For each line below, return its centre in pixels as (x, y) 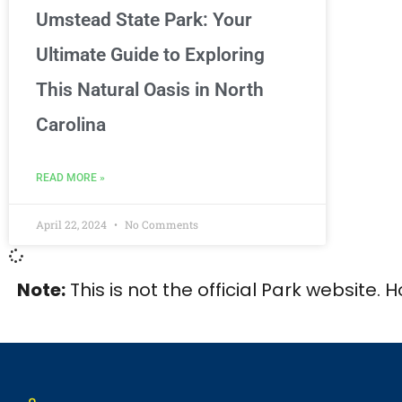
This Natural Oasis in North (150, 89)
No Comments (160, 224)
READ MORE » (70, 177)
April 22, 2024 (73, 224)
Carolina (71, 124)
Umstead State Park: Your (144, 19)
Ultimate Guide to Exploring (150, 54)
